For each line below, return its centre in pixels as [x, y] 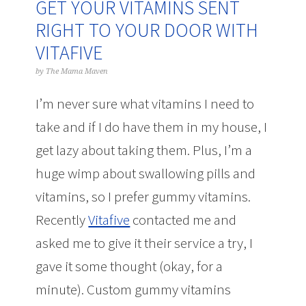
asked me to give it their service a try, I [144, 243]
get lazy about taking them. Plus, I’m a [144, 150]
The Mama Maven [77, 71]
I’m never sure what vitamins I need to [145, 103]
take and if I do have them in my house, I [152, 127]
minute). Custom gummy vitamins [134, 289]
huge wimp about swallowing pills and [146, 173]
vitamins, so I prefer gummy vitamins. [143, 196]
